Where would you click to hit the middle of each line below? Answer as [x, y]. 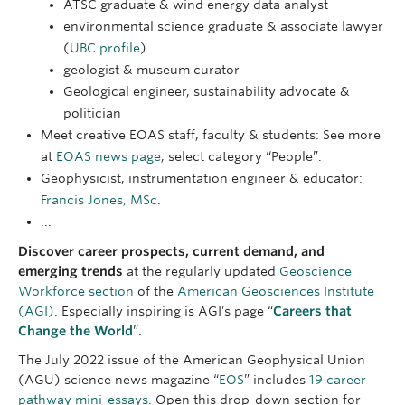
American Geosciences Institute [276, 291]
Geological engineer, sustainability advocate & [207, 91]
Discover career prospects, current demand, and [171, 251]
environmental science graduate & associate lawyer [223, 26]
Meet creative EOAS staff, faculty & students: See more [211, 134]
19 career [338, 379]
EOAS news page [108, 156]
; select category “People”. [241, 156]
